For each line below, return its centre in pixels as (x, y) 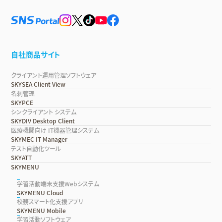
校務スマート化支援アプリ (50, 201)
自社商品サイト (36, 54)
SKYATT (22, 157)
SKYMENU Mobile (42, 210)
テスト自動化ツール (36, 148)
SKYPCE (22, 102)
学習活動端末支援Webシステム (58, 184)
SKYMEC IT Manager (39, 139)
